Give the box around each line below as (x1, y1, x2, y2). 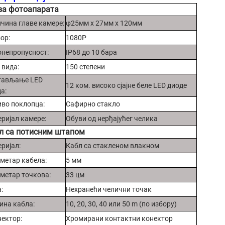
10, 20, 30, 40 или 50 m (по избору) (66, 199, 177, 208)
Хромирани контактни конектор (66, 214, 173, 222)
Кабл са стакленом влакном (66, 141, 159, 150)
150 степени (66, 62, 105, 71)
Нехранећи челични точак (66, 185, 152, 193)
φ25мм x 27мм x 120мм (66, 19, 142, 27)
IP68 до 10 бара (66, 48, 117, 56)
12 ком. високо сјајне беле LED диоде (66, 81, 187, 89)
